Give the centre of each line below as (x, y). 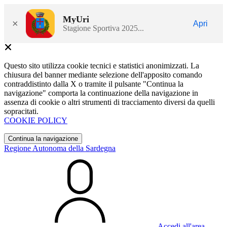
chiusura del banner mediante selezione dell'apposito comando (103, 75)
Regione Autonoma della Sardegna (60, 148)
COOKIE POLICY (36, 120)
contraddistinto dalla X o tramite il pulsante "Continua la (94, 84)
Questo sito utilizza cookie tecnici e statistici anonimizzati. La (102, 66)
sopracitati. (21, 111)
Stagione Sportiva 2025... (103, 28)
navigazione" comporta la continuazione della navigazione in (101, 93)
